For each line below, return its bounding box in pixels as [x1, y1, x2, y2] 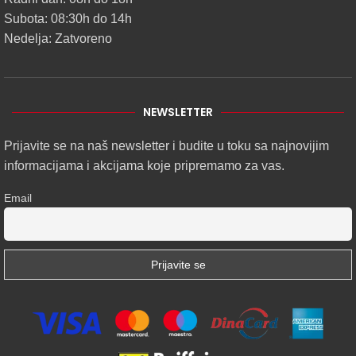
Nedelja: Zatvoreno [4, 32, 112, 46]
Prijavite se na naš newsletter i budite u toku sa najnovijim [4, 139, 329, 153]
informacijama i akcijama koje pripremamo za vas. [4, 159, 284, 173]
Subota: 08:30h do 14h [4, 12, 132, 26]
